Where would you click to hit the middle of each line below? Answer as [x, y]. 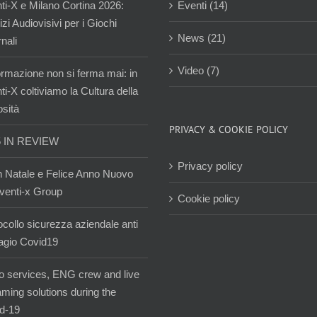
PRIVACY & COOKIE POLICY [229, 129]
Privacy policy [210, 166]
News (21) [202, 38]
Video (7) [198, 70]
